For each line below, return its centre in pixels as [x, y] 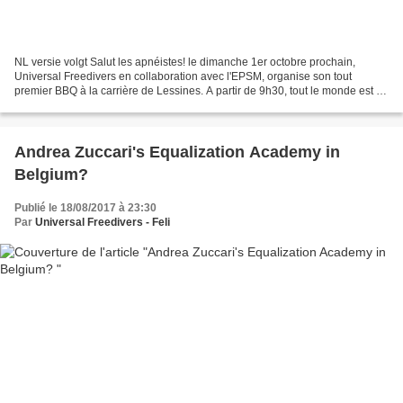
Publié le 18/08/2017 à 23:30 [85, 207]
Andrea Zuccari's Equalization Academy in [177, 152]
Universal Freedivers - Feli [103, 222]
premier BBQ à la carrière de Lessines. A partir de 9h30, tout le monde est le [200, 90]
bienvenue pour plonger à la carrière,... [109, 105]
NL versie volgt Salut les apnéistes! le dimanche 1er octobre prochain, [185, 62]
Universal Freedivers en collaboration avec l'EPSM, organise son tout [183, 76]
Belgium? [51, 174]
